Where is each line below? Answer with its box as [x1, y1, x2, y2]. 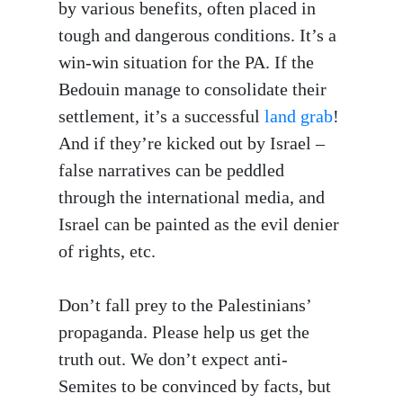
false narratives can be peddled [58, 160, 284, 181]
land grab [264, 106, 333, 127]
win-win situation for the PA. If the [58, 52, 314, 73]
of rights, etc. [58, 241, 156, 262]
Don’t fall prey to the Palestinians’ [58, 295, 311, 316]
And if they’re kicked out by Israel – [58, 133, 325, 154]
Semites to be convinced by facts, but [58, 376, 331, 397]
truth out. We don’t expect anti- [58, 349, 288, 370]
